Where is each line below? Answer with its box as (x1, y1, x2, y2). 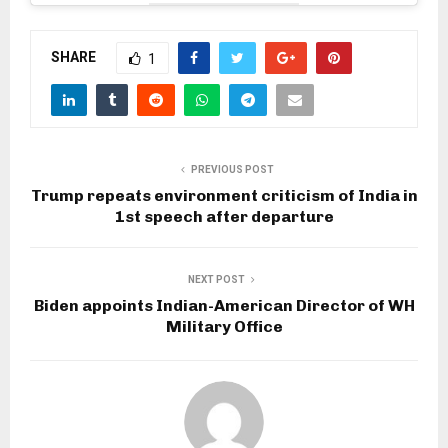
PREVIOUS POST (190, 164, 274, 176)
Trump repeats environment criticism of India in (30, 186, 418, 206)
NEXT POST (187, 274, 245, 286)
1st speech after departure (114, 207, 334, 227)
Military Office (165, 317, 283, 337)
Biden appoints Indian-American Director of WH (33, 296, 415, 316)
